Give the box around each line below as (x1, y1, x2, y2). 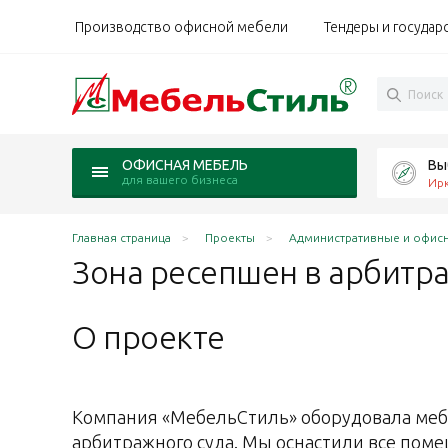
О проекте (72, 319, 225, 355)
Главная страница (72, 231, 171, 244)
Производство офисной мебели (75, 18, 288, 35)
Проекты (205, 231, 255, 244)
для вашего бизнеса (122, 173, 238, 186)
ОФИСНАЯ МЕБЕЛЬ (122, 157, 248, 173)
